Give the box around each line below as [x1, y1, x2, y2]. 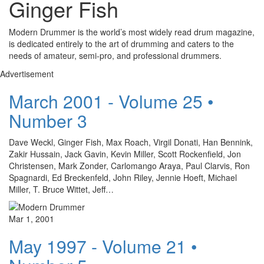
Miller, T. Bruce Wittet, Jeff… [9, 183, 114, 196]
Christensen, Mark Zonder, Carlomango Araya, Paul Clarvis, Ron [9, 160, 250, 172]
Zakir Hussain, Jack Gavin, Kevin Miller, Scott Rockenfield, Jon [9, 148, 241, 160]
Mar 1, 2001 [9, 213, 54, 225]
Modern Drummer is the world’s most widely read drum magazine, [9, 26, 255, 38]
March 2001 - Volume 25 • [9, 88, 214, 114]
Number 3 [9, 108, 87, 134]
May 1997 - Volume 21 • [9, 233, 197, 259]
